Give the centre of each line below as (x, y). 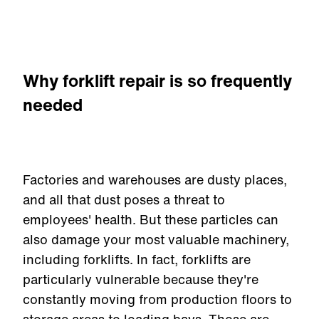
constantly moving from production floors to (157, 299)
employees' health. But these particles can (151, 219)
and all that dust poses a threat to (124, 199)
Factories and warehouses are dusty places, (155, 179)
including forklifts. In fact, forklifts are (137, 259)
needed (53, 105)
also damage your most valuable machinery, (156, 239)
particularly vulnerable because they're (141, 279)
